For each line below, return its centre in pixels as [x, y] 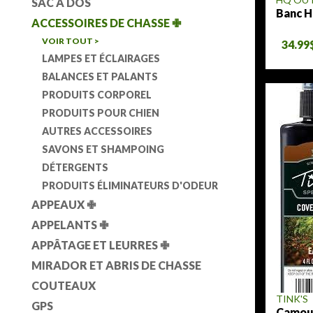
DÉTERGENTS [75, 167]
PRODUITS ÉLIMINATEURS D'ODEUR [130, 185]
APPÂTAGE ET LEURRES [96, 245]
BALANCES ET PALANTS [100, 77]
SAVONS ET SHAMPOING [103, 149]
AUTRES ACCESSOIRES [97, 131]
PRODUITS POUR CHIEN [101, 113]
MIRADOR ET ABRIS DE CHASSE [116, 265]
